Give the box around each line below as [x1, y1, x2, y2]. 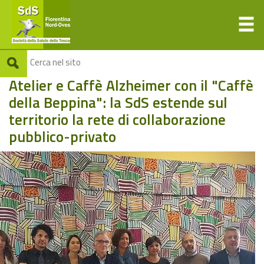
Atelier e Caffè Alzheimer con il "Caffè [9, 74, 253, 97]
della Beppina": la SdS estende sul [9, 91, 227, 114]
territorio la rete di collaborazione [9, 108, 226, 131]
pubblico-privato [9, 126, 116, 148]
